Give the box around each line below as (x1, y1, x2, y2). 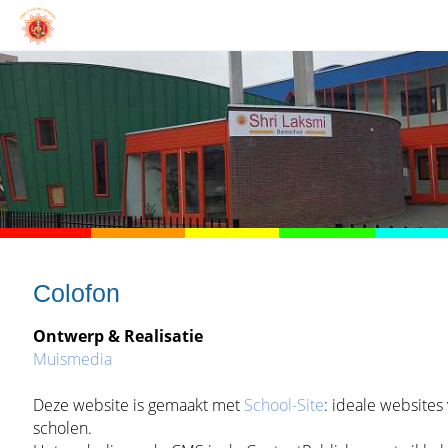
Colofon (32, 278, 120, 307)
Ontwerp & (32, 324, 124, 347)
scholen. (32, 416, 96, 439)
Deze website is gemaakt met (32, 393, 244, 416)
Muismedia (32, 347, 112, 370)
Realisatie (123, 324, 203, 347)
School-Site (243, 393, 324, 416)
